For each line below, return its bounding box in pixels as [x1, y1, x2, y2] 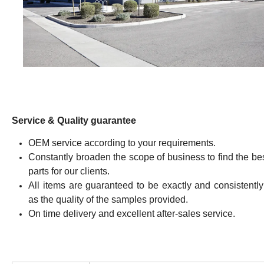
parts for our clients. [28, 166, 110, 176]
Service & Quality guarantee [12, 115, 136, 126]
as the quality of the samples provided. [28, 194, 188, 204]
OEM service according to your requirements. [28, 137, 216, 148]
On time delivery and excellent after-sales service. [28, 208, 235, 219]
